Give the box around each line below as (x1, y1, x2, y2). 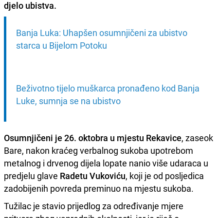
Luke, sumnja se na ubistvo (16, 94, 121, 107)
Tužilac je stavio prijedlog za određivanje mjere (4, 200, 183, 212)
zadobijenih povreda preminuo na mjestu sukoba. (4, 182, 194, 194)
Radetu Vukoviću (60, 169, 126, 182)
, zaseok (182, 131, 213, 144)
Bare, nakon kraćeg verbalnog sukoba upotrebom (4, 144, 193, 156)
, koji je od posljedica (126, 169, 204, 182)
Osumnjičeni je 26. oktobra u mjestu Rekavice (4, 131, 182, 144)
